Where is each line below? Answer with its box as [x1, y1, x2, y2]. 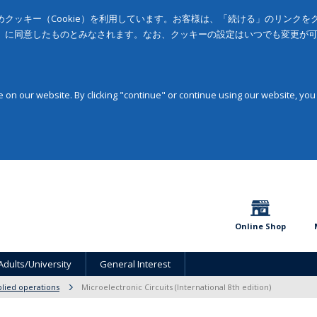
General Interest [100, 258, 171, 270]
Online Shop [235, 221, 286, 231]
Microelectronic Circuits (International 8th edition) [81, 282, 271, 292]
